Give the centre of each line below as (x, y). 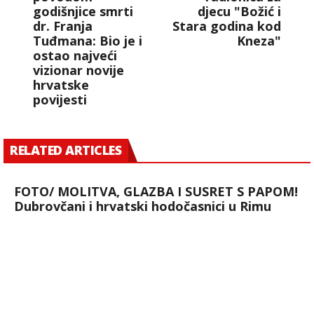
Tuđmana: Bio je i (88, 41)
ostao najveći (75, 56)
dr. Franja (63, 26)
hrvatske (61, 85)
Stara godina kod (227, 26)
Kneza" (259, 41)
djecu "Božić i (239, 12)
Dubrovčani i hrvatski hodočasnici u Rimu (143, 206)
